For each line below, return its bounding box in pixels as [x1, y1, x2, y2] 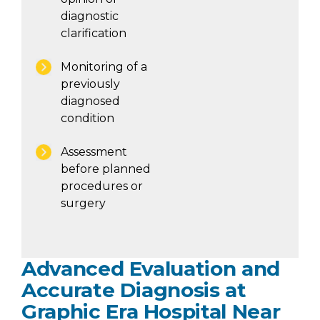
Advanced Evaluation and [21, 256, 280, 281]
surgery [61, 196, 106, 210]
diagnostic [61, 9, 119, 23]
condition [61, 111, 114, 125]
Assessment [61, 145, 127, 159]
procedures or [61, 179, 143, 193]
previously [61, 77, 120, 91]
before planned [61, 162, 151, 176]
